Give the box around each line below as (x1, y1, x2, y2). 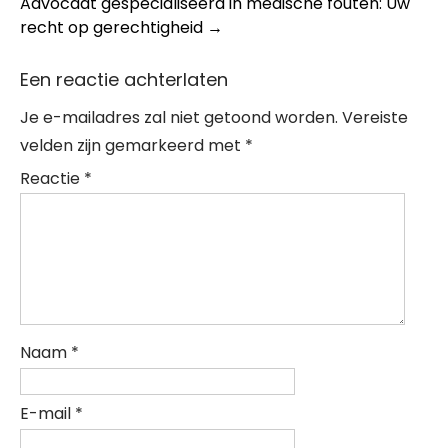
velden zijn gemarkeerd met (20, 134, 245, 157)
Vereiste (342, 106, 408, 129)
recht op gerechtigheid (20, 16, 207, 39)
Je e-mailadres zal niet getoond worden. (20, 106, 338, 129)
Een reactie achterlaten (20, 67, 228, 92)
